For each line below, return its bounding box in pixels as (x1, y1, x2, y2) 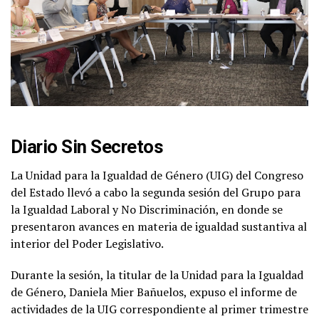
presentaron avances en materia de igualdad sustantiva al (11, 218, 307, 234)
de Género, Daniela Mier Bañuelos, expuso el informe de (11, 283, 297, 300)
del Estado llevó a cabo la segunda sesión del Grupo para (11, 184, 300, 200)
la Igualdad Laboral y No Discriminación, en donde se (11, 201, 283, 217)
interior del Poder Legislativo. (11, 235, 164, 251)
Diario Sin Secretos (11, 135, 164, 157)
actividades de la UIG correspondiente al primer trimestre (11, 300, 308, 317)
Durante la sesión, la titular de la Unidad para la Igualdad (11, 266, 303, 283)
